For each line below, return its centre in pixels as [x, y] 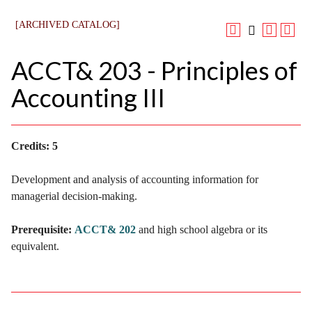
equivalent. [35, 247]
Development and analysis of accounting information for [135, 180]
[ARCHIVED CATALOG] [68, 24]
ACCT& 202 [105, 230]
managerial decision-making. [74, 196]
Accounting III [88, 97]
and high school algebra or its [202, 230]
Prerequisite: [41, 230]
